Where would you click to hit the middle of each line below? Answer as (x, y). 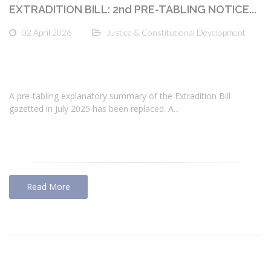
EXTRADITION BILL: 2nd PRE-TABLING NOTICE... (133, 9)
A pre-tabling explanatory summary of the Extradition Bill (120, 96)
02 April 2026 (47, 32)
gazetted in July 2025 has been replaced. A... (94, 109)
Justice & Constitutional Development (176, 32)
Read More (48, 187)
